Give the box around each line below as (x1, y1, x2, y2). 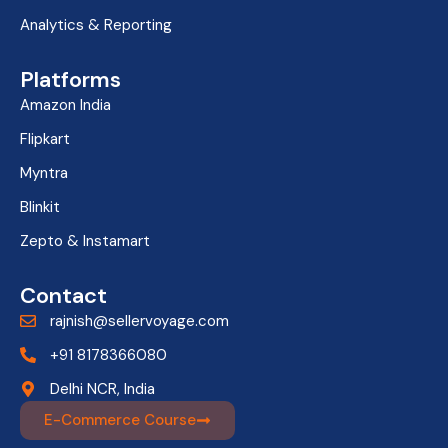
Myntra (20, 163, 68, 184)
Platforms (20, 65, 121, 95)
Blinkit (20, 197, 60, 218)
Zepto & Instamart (20, 231, 150, 252)
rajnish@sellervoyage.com (50, 311, 229, 332)
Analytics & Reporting (20, 15, 172, 36)
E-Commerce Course (44, 410, 196, 431)
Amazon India (20, 95, 111, 116)
